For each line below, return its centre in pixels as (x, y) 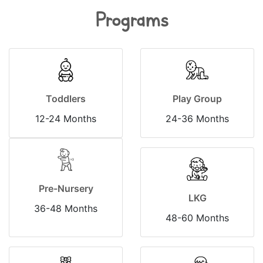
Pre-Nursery (66, 189)
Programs (131, 20)
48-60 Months (197, 218)
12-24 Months (66, 119)
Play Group (197, 99)
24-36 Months (197, 119)
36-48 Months (66, 209)
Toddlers (66, 99)
